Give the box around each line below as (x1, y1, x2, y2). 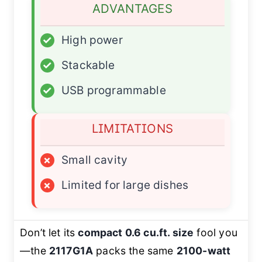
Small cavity (61, 153, 128, 167)
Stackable (61, 58, 115, 72)
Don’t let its (20, 226, 78, 239)
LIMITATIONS (91, 120, 174, 136)
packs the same (93, 244, 177, 257)
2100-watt (176, 244, 231, 257)
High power (61, 33, 123, 47)
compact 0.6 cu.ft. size (78, 226, 194, 239)
